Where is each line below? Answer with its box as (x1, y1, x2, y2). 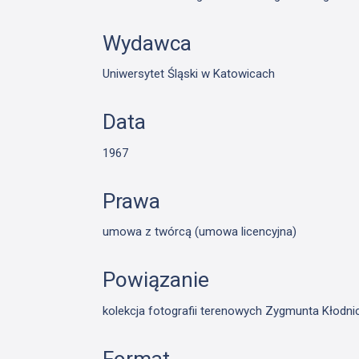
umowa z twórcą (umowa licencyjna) (103, 224, 297, 240)
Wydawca (103, 30, 192, 55)
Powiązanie (103, 268, 210, 292)
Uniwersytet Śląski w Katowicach (103, 67, 276, 82)
